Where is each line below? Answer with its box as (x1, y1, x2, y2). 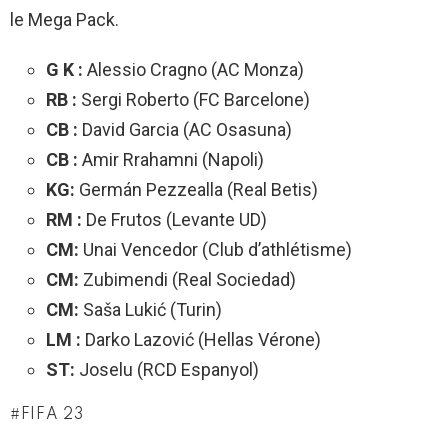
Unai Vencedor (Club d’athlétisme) (79, 238, 352, 260)
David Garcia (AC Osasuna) (78, 118, 292, 140)
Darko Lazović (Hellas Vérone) (81, 328, 321, 350)
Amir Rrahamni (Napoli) (78, 148, 264, 170)
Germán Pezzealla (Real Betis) (75, 178, 318, 200)
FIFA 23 (20, 406, 84, 423)
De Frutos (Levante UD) (82, 208, 267, 230)
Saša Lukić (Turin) (79, 298, 222, 320)
